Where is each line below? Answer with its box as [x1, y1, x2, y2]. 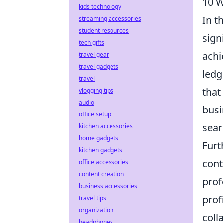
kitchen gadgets [79, 146, 122, 154]
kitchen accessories [79, 122, 133, 130]
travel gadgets [79, 62, 118, 71]
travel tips [79, 194, 106, 202]
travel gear [79, 50, 109, 59]
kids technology [79, 2, 121, 11]
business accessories [79, 182, 137, 190]
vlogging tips [79, 86, 113, 95]
